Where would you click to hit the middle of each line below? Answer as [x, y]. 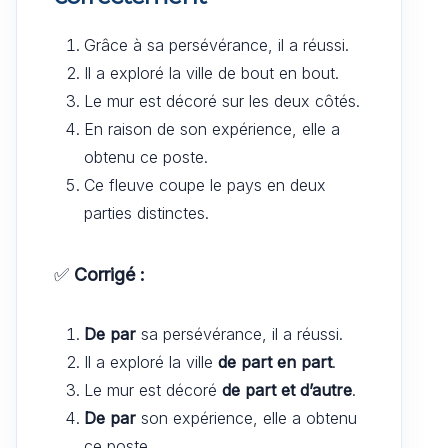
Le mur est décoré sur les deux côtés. [222, 100]
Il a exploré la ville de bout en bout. [211, 72]
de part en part [275, 361]
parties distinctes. [146, 212]
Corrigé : [109, 274]
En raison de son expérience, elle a [212, 128]
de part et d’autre [287, 389]
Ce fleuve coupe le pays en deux [205, 184]
